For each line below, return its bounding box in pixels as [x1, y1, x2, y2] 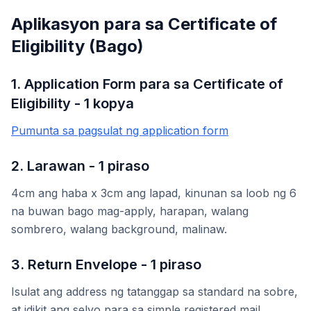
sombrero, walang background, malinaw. [11, 222, 227, 237]
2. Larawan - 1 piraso [11, 158, 149, 175]
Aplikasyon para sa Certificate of [11, 14, 277, 35]
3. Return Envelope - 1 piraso [11, 256, 201, 274]
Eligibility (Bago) [11, 36, 144, 57]
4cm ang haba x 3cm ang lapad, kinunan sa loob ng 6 [11, 186, 296, 201]
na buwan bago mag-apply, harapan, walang [11, 204, 249, 219]
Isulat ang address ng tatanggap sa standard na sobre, [11, 285, 298, 299]
